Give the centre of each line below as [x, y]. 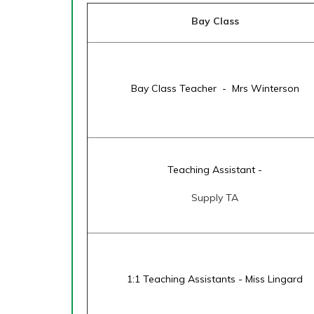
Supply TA [215, 198]
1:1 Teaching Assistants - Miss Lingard [215, 279]
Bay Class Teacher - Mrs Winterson [215, 88]
